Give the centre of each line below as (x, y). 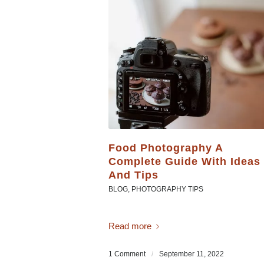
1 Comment (127, 254)
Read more (130, 226)
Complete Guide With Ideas (185, 162)
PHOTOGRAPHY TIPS (168, 189)
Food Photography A (166, 148)
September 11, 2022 (192, 254)
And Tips (134, 175)
